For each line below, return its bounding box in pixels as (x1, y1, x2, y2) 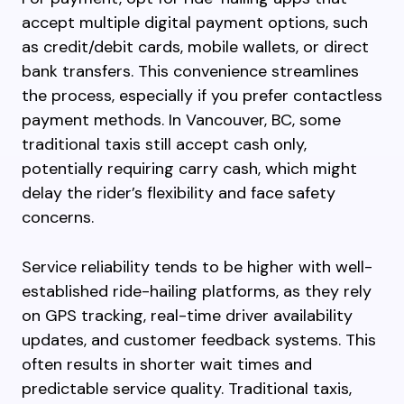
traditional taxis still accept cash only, (22, 133, 307, 155)
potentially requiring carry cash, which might (22, 158, 357, 179)
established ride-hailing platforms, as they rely (22, 280, 372, 302)
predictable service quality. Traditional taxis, (22, 378, 352, 399)
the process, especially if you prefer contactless (22, 85, 382, 106)
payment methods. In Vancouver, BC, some (22, 109, 341, 131)
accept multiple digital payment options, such (22, 12, 368, 33)
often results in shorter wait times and (22, 353, 312, 375)
